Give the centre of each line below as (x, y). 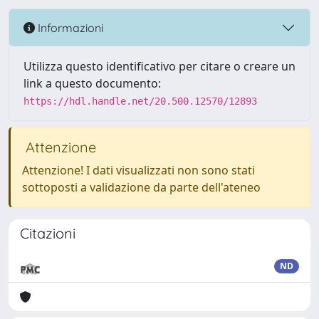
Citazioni (48, 233)
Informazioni (69, 27)
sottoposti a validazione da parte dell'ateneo (141, 187)
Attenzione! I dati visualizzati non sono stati (138, 170)
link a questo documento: (92, 83)
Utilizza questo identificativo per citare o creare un (159, 66)
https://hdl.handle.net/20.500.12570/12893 (140, 101)
